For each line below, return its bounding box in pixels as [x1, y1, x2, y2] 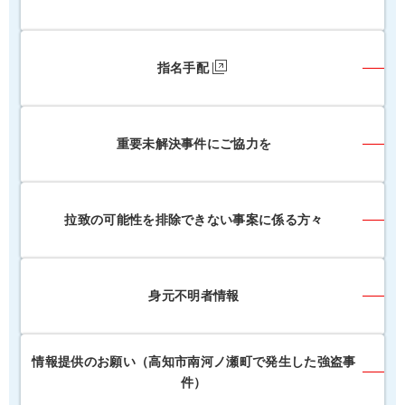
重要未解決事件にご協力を [116, 137, 272, 152]
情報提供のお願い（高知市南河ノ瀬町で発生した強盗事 [32, 353, 356, 369]
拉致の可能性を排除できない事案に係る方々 [64, 212, 324, 228]
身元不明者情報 [148, 288, 240, 304]
